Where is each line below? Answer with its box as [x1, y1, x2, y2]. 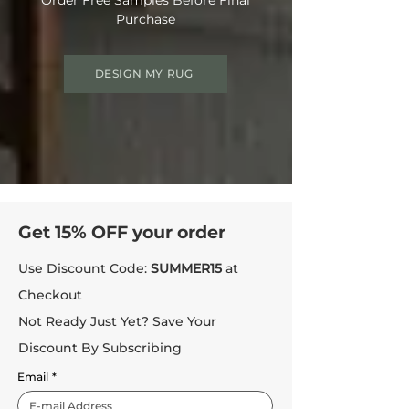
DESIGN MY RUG [94, 66, 194, 80]
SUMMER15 [151, 259, 222, 277]
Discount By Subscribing [18, 339, 182, 356]
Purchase [116, 10, 175, 27]
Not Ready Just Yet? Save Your [18, 312, 216, 330]
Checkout [18, 286, 82, 303]
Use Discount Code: [18, 259, 151, 277]
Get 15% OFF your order [18, 221, 225, 243]
